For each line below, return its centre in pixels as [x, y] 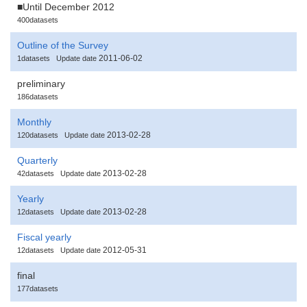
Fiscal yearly [44, 237]
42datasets [36, 173]
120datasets [38, 135]
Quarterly [37, 160]
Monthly [34, 122]
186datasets [38, 96]
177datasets [38, 288]
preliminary [41, 83]
